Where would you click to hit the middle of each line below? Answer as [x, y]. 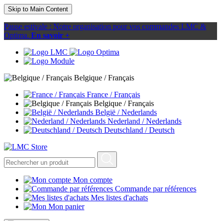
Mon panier [66, 206]
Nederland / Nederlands [145, 121]
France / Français [113, 94]
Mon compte [93, 180]
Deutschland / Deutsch [139, 130]
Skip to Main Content [38, 9]
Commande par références [156, 189]
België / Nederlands [126, 112]
